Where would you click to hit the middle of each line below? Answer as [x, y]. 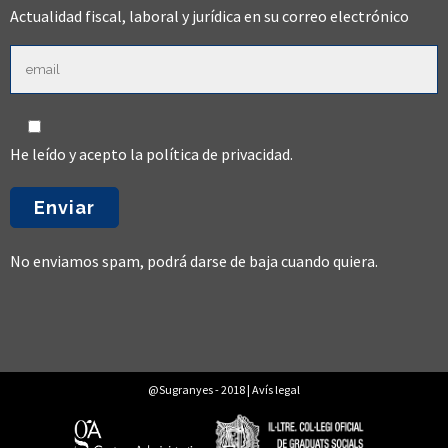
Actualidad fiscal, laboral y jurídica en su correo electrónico [209, 16]
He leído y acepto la [78, 154]
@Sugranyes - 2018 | [200, 389]
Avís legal [276, 389]
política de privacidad [218, 154]
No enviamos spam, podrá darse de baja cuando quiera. [194, 261]
